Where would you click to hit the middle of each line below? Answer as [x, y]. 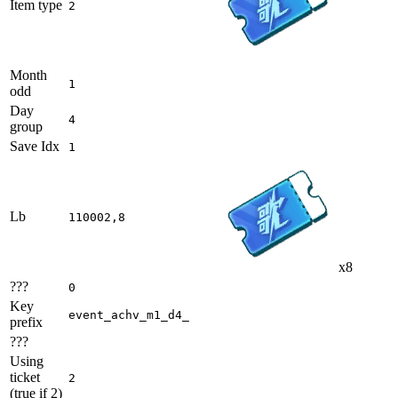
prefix [26, 322]
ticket [25, 378]
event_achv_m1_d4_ [129, 315]
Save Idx [35, 147]
